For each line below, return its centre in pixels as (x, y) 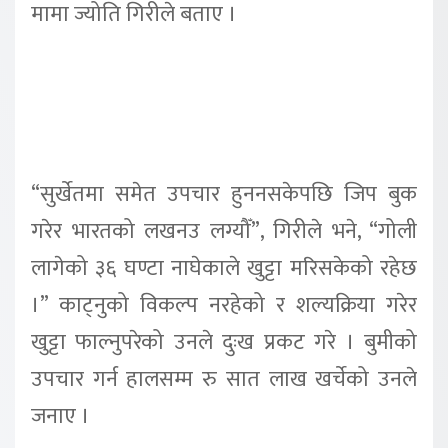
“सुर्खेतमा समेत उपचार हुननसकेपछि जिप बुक (224, 194)
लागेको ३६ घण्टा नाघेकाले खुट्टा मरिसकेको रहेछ (224, 268)
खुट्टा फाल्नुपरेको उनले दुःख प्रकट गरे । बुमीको (224, 342)
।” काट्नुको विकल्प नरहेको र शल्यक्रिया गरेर (224, 305)
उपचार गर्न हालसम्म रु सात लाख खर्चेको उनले (224, 379)
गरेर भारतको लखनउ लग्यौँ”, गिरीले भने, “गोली (224, 231)
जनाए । (60, 416)
